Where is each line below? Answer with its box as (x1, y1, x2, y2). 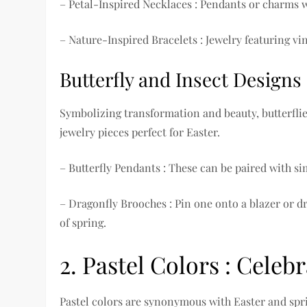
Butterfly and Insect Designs (60, 66, 302, 93)
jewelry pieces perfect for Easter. (60, 125, 221, 140)
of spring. (60, 215, 107, 230)
